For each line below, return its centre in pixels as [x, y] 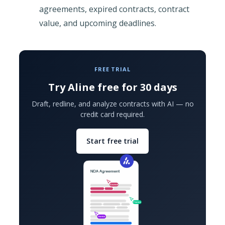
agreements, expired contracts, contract [114, 9]
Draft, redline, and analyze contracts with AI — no [113, 103]
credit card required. [113, 114]
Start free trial [113, 141]
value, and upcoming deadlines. [97, 23]
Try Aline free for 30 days [113, 87]
